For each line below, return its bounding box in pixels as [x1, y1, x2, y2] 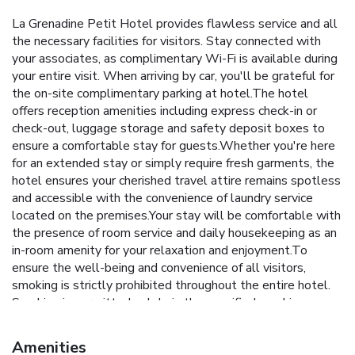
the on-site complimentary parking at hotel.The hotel [12, 84, 308, 102]
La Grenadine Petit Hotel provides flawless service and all [12, 14, 338, 32]
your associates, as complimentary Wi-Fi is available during [12, 49, 338, 67]
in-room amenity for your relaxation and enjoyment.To [12, 241, 307, 259]
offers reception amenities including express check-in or [12, 101, 317, 120]
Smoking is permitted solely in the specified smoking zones [12, 293, 342, 311]
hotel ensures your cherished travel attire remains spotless [12, 171, 341, 189]
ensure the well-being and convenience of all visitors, [12, 258, 306, 277]
